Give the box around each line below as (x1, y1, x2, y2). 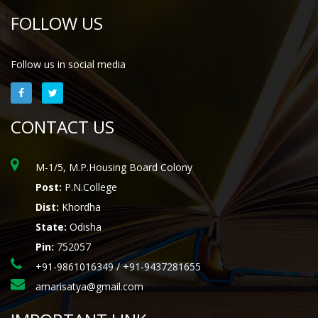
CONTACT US (11, 115, 114, 139)
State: (35, 220, 67, 234)
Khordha (59, 200, 101, 214)
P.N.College (62, 180, 117, 194)
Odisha (67, 220, 102, 234)
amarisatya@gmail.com (35, 280, 143, 294)
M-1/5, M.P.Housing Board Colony (35, 160, 192, 175)
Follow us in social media (11, 57, 126, 72)
